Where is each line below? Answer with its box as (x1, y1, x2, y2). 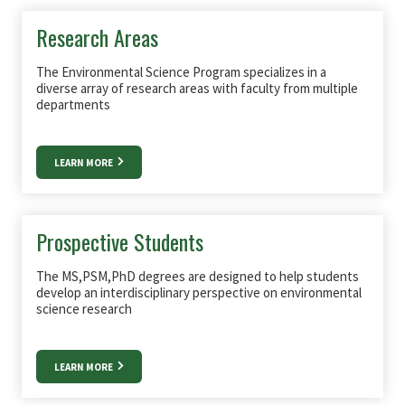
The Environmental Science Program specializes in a (36, 63, 326, 80)
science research (36, 300, 132, 317)
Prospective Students (36, 225, 203, 258)
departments (36, 96, 110, 113)
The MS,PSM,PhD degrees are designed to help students (36, 268, 359, 285)
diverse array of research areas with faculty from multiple (36, 80, 358, 97)
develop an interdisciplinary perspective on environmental (36, 284, 362, 301)
